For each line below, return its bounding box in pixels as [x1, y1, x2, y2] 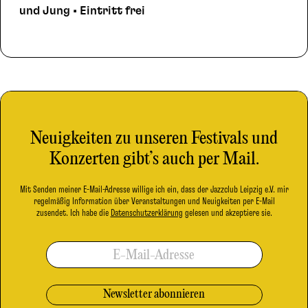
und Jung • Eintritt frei [19, 4, 145, 16]
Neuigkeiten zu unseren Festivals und [30, 129, 278, 148]
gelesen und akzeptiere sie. [182, 208, 272, 218]
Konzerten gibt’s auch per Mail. [49, 149, 259, 169]
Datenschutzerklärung [110, 208, 183, 218]
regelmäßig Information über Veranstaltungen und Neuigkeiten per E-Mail [33, 196, 275, 206]
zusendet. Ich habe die [36, 208, 111, 218]
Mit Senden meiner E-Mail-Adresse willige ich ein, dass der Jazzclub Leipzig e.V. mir [19, 184, 289, 195]
